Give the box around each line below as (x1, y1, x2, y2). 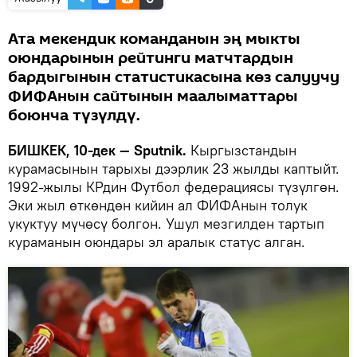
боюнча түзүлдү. (8, 104, 140, 127)
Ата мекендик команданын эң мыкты (8, 27, 300, 50)
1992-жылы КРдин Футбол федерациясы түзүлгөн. (8, 177, 339, 196)
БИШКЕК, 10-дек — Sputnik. (8, 140, 186, 159)
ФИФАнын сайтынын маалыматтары (8, 84, 298, 108)
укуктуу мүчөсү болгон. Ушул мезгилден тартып (8, 214, 324, 233)
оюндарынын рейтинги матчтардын (8, 46, 293, 69)
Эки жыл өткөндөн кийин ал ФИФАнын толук (8, 195, 308, 214)
